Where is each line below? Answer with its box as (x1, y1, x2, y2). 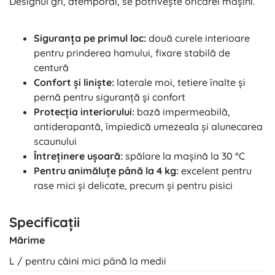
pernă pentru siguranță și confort (34, 91, 185, 104)
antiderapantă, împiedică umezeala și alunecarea (34, 120, 263, 133)
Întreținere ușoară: (34, 150, 123, 163)
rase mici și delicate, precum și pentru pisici (34, 179, 233, 192)
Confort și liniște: (34, 76, 114, 89)
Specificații (9, 214, 80, 231)
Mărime (9, 234, 45, 247)
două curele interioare (146, 32, 250, 45)
